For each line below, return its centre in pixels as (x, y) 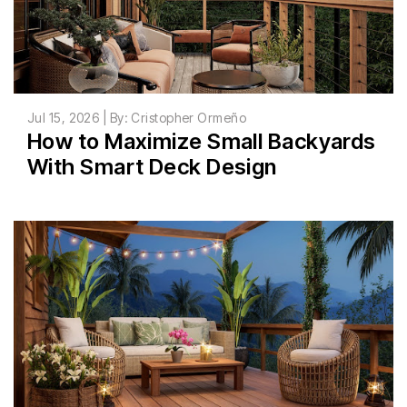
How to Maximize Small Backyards (202, 142)
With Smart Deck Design (152, 167)
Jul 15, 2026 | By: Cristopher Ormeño (137, 118)
